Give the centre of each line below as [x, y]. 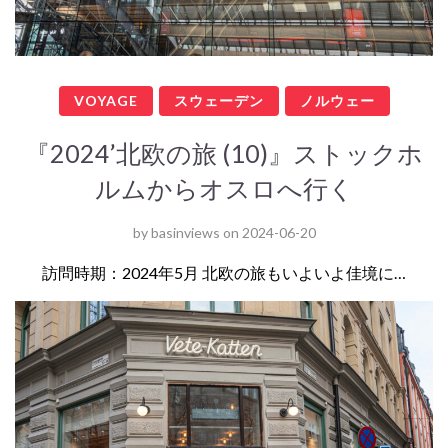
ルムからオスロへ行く [224, 188]
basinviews [185, 232]
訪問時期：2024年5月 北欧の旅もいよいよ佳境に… [224, 272]
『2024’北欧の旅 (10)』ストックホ [224, 153]
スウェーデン [218, 100]
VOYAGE [105, 100]
